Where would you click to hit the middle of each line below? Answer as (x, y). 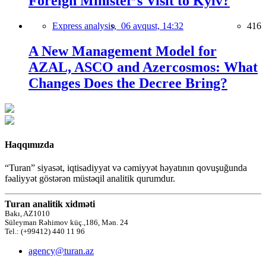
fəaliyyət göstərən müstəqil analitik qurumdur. (90, 179)
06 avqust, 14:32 (152, 26)
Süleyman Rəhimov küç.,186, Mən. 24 (66, 223)
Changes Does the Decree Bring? (128, 83)
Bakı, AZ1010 (27, 214)
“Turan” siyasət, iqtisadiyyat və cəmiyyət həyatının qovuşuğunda (126, 168)
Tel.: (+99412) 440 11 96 (45, 232)
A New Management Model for (123, 51)
